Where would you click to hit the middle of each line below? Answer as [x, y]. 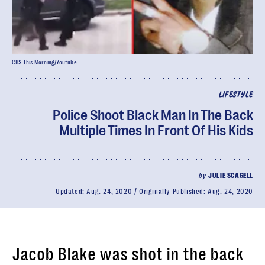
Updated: [71, 192]
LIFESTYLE [236, 95]
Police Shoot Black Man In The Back [153, 115]
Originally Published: [173, 192]
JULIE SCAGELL [231, 176]
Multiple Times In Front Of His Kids [156, 131]
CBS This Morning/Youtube [44, 62]
